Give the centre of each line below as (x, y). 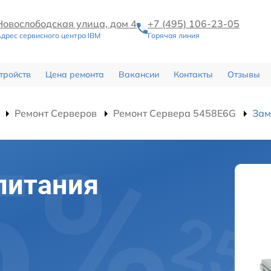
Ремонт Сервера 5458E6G (175, 113)
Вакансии (139, 74)
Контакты (193, 74)
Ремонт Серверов (56, 113)
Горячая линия (174, 36)
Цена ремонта (74, 74)
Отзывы (243, 74)
